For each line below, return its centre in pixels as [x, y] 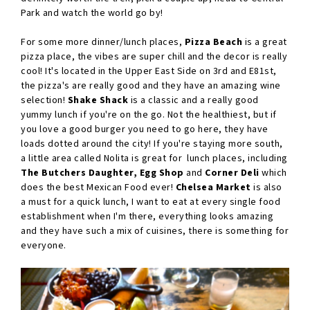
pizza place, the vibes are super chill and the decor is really [154, 56]
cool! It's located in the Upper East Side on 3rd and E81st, [149, 71]
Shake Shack [98, 100]
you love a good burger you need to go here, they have [145, 129]
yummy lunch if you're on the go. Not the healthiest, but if [149, 115]
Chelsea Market [213, 187]
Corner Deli [232, 173]
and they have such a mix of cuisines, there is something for [155, 231]
